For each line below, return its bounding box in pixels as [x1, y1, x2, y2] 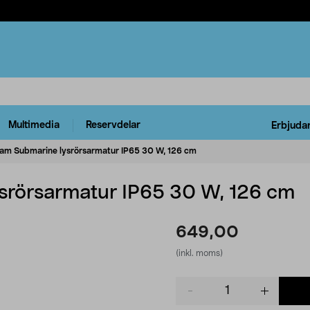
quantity [175, 291, 213, 302]
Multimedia [8, 120, 60, 131]
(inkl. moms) [176, 248, 223, 257]
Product [175, 277, 212, 288]
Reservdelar [86, 120, 140, 131]
